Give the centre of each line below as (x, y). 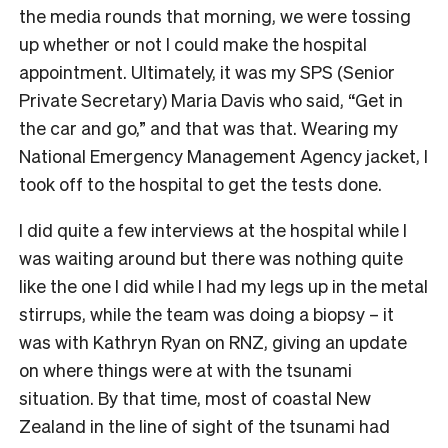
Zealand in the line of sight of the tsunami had (204, 425)
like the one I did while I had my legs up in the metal (223, 285)
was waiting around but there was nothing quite (211, 257)
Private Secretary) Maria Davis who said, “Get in (211, 99)
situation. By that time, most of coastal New (195, 397)
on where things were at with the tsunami (185, 369)
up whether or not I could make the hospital (193, 43)
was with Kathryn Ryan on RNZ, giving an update (213, 341)
